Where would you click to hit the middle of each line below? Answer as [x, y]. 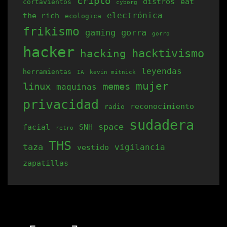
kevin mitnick [113, 72]
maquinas [77, 87]
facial [36, 127]
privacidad [61, 105]
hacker [49, 52]
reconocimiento [162, 106]
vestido [93, 147]
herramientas [47, 72]
